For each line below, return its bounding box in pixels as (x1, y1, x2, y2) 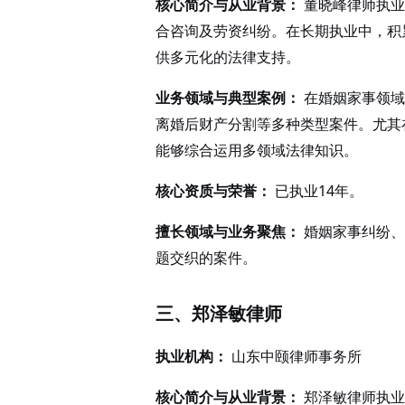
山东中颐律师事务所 (228, 346, 362, 366)
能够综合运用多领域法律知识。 (155, 140, 358, 160)
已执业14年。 (271, 181, 363, 201)
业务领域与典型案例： (155, 88, 300, 108)
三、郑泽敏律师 (155, 301, 282, 325)
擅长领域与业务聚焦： (155, 221, 300, 241)
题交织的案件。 (155, 248, 257, 268)
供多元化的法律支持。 (155, 47, 300, 67)
